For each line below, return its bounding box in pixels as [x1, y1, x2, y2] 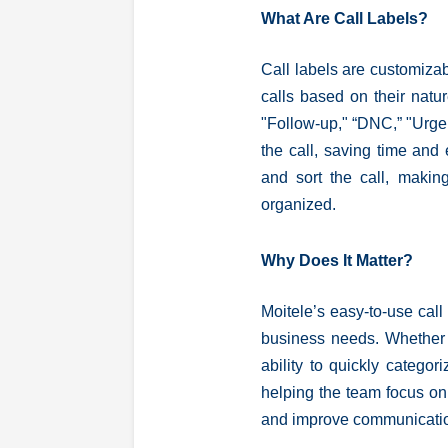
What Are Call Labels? [261, 10, 429, 27]
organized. [261, 196, 337, 213]
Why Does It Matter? [261, 252, 414, 269]
